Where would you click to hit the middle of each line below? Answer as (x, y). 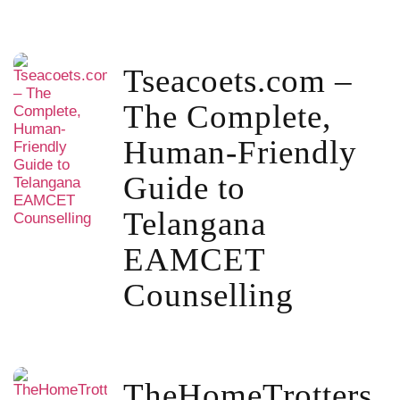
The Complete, (227, 117)
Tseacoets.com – (237, 81)
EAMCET (194, 260)
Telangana (194, 224)
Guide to (184, 188)
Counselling (208, 296)
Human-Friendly (240, 153)
